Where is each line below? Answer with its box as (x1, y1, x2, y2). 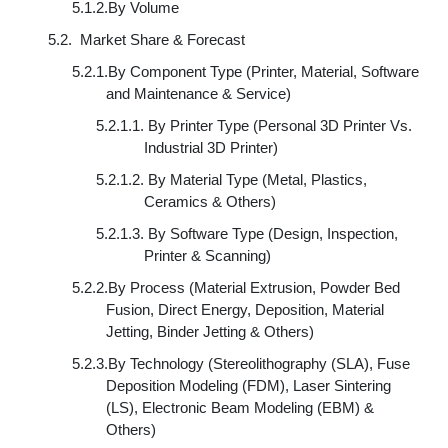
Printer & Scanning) (144, 247, 271, 264)
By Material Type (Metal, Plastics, (148, 171, 367, 188)
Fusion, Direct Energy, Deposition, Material (105, 301, 384, 318)
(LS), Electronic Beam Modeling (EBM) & (105, 399, 374, 416)
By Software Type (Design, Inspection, (148, 225, 398, 242)
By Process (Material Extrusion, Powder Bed (108, 279, 400, 296)
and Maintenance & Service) (105, 85, 291, 102)
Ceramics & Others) (144, 193, 276, 210)
